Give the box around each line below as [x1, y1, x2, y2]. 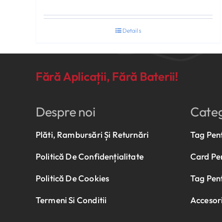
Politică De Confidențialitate [35, 151, 144, 162]
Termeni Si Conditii [35, 194, 107, 205]
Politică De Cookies [35, 172, 110, 183]
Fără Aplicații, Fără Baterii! [35, 68, 178, 84]
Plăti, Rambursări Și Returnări [35, 129, 149, 140]
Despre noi [35, 103, 96, 120]
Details [122, 26, 141, 34]
